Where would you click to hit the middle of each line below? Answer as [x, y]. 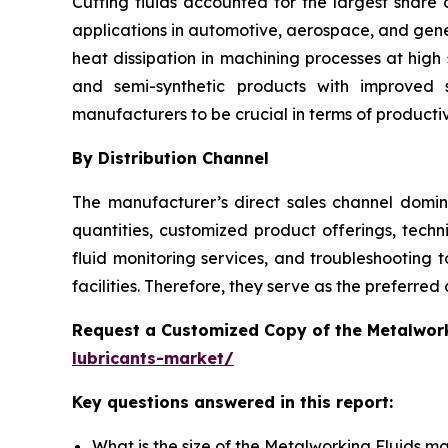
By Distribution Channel [170, 158]
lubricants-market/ [153, 358]
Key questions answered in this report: [232, 402]
